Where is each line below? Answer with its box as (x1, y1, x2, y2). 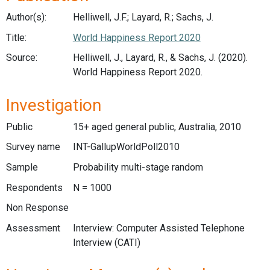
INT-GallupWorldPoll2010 (72, 141, 180, 153)
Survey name (6, 141, 60, 153)
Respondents (6, 181, 63, 193)
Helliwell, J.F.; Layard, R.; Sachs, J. (72, 11, 213, 23)
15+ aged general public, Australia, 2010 (72, 121, 241, 133)
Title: (6, 31, 27, 43)
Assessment (6, 222, 60, 234)
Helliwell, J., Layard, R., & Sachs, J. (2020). (72, 52, 248, 64)
